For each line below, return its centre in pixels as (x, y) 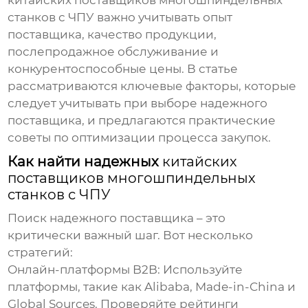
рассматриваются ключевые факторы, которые (152, 86)
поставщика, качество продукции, (112, 35)
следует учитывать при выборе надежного (138, 103)
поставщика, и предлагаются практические (142, 121)
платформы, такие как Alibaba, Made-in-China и (152, 287)
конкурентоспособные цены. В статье (123, 69)
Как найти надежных (85, 162)
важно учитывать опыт (164, 18)
